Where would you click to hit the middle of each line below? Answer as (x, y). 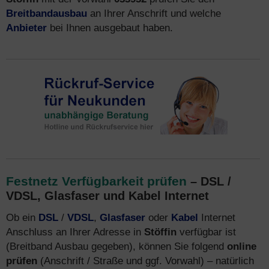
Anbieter (26, 28)
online (242, 246)
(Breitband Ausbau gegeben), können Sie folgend (116, 246)
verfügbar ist (206, 232)
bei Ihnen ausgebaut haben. (110, 28)
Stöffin (160, 232)
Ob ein (22, 217)
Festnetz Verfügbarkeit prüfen (96, 181)
